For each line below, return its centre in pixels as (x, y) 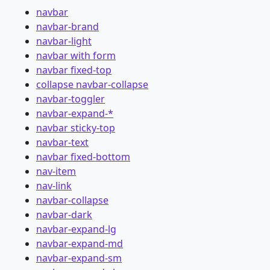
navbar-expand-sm (79, 258)
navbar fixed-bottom (83, 157)
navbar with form (76, 56)
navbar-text (62, 143)
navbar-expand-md (80, 244)
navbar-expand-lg (76, 229)
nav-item (56, 171)
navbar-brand (67, 27)
